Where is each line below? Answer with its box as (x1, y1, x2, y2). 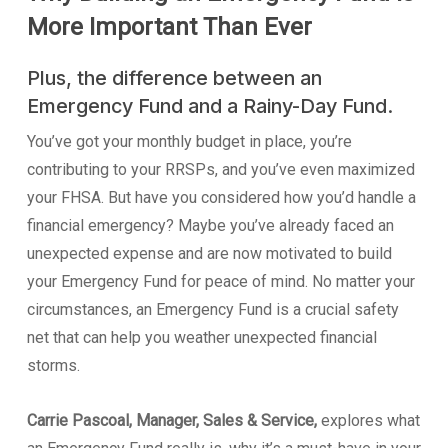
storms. (26, 356, 80, 375)
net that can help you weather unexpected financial (26, 328, 377, 347)
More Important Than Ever (26, 13, 312, 41)
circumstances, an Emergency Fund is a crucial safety (26, 300, 399, 319)
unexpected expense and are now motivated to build (26, 244, 392, 263)
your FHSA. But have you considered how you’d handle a (26, 188, 416, 207)
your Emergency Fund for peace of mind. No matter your (26, 272, 415, 291)
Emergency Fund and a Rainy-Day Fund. (26, 94, 393, 118)
